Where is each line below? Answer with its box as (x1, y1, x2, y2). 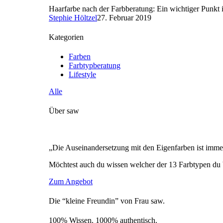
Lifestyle (69, 70, 96, 79)
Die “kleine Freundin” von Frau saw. (49, 197, 165, 206)
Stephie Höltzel (49, 13, 97, 22)
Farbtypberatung (69, 61, 120, 70)
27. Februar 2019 (97, 13, 151, 22)
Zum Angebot (49, 177, 93, 186)
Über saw (49, 107, 79, 115)
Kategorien (49, 32, 84, 41)
